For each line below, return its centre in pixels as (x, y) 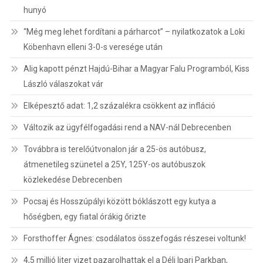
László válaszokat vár (63, 84)
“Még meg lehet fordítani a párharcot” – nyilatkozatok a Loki (134, 32)
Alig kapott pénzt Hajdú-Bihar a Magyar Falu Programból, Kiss (136, 69)
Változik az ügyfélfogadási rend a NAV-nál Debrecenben (127, 127)
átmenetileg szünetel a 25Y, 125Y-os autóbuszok (114, 164)
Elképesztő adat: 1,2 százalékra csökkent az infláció (119, 106)
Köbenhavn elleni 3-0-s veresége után (93, 47)
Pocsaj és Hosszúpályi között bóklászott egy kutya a (119, 201)
